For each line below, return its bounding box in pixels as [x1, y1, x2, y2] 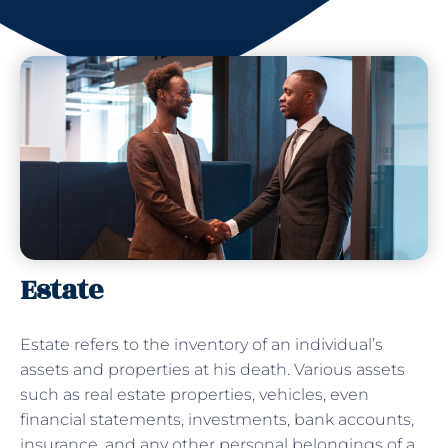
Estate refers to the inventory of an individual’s [20, 334, 383, 354]
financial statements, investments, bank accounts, [20, 409, 414, 429]
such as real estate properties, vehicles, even [20, 384, 369, 404]
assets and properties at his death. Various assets [20, 359, 405, 379]
